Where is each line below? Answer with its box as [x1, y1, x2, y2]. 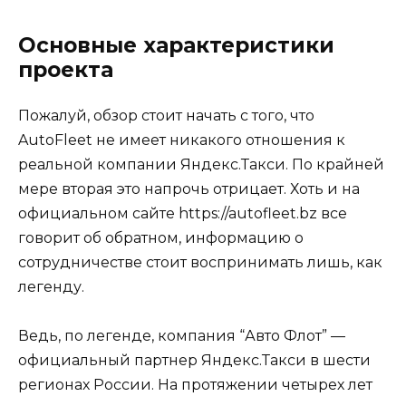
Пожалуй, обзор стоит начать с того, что [18, 107, 314, 125]
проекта [18, 57, 113, 83]
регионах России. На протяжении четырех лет [18, 376, 372, 394]
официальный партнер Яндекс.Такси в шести [18, 352, 371, 370]
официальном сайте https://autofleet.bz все [18, 205, 347, 223]
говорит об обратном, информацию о [18, 229, 304, 247]
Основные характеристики [18, 33, 334, 59]
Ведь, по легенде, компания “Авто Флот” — [18, 327, 345, 345]
